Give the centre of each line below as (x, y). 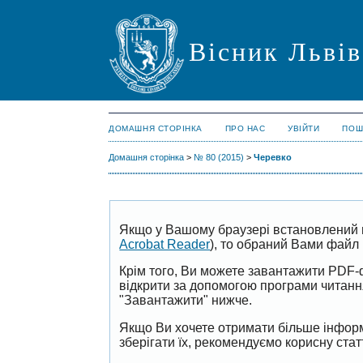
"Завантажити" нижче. (186, 301)
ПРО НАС (245, 128)
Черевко (273, 158)
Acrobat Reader (165, 244)
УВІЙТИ (304, 128)
